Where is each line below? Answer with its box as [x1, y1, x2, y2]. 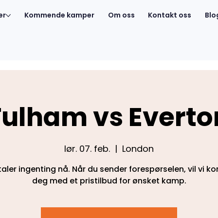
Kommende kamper [24, 10, 95, 20]
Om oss [108, 10, 135, 20]
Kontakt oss [148, 10, 192, 20]
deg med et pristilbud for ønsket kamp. [32, 175, 186, 187]
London [122, 143, 154, 155]
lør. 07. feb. [64, 143, 110, 155]
